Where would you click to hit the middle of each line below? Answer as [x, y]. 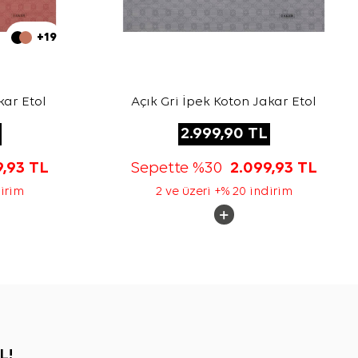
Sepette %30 [180, 169]
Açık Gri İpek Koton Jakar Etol [224, 102]
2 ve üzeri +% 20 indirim [224, 192]
